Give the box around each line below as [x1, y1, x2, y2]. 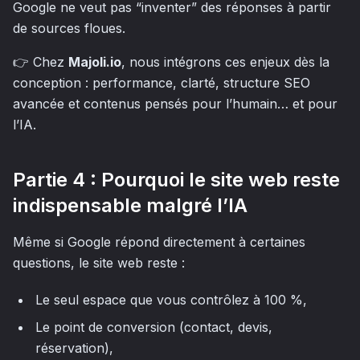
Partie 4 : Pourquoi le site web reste [13, 168, 340, 191]
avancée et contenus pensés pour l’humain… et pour [13, 96, 337, 112]
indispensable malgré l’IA [13, 194, 247, 217]
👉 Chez [13, 54, 68, 70]
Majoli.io [68, 54, 121, 70]
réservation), [35, 340, 113, 356]
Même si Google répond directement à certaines [13, 234, 305, 250]
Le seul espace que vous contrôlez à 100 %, [35, 292, 307, 308]
